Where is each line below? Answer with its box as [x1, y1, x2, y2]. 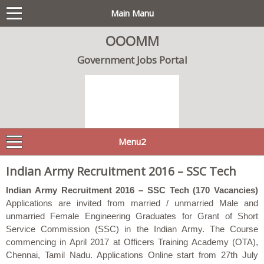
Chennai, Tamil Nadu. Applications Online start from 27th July [6, 250, 258, 260]
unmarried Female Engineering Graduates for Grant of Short [6, 211, 258, 221]
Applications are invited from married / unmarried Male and [6, 198, 258, 208]
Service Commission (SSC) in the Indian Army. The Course [6, 224, 258, 234]
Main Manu [110, 7, 154, 19]
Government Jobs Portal [77, 53, 187, 67]
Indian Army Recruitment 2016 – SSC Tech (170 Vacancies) [6, 185, 258, 195]
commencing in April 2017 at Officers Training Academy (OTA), [6, 237, 258, 247]
